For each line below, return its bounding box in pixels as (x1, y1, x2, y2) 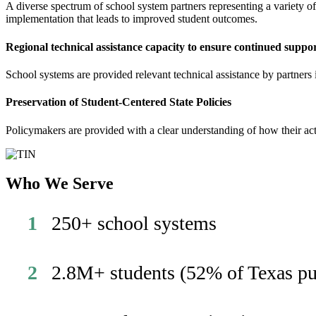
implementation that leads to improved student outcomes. (6, 13, 257, 25)
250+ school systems (51, 212, 217, 235)
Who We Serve (6, 174, 114, 193)
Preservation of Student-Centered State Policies (6, 96, 231, 109)
